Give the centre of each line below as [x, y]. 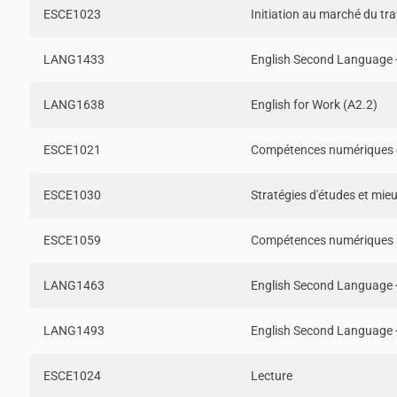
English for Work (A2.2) [314, 105]
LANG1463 [74, 285]
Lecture [272, 376]
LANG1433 [74, 59]
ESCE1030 [72, 195]
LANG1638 [74, 105]
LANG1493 [74, 331]
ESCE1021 [72, 150]
